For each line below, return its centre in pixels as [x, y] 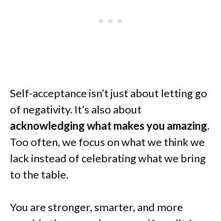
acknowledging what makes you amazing [109, 125]
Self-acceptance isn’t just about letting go [109, 93]
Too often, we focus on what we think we [107, 142]
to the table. [39, 174]
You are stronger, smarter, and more [96, 207]
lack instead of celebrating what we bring [108, 158]
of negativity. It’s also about [76, 109]
